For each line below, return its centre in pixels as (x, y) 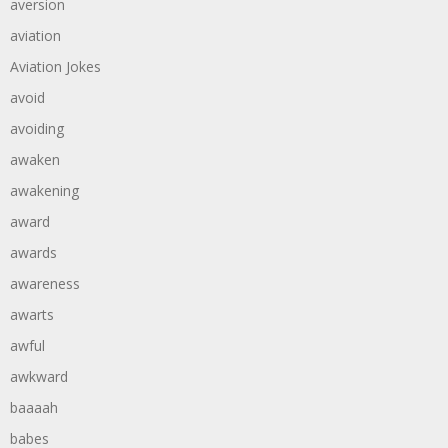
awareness (45, 283)
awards (33, 252)
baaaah (34, 407)
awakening (44, 190)
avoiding (37, 128)
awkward (39, 376)
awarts (32, 314)
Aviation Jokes (55, 66)
